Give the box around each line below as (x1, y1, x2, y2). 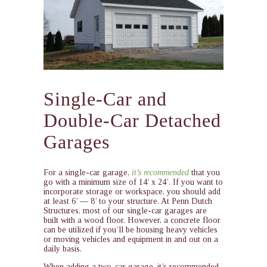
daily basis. (43, 244, 82, 254)
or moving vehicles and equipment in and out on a (43, 235, 218, 244)
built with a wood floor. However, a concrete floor (43, 216, 221, 225)
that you (188, 168, 220, 178)
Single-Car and (43, 88, 167, 110)
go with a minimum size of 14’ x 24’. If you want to (43, 178, 223, 187)
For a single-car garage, (43, 168, 132, 178)
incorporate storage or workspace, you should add (43, 187, 221, 197)
